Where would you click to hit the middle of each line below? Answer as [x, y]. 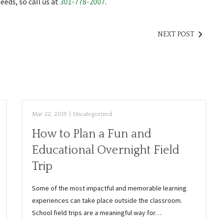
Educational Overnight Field [106, 150]
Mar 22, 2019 [50, 114]
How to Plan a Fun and [92, 134]
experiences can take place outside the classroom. [107, 200]
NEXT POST [176, 34]
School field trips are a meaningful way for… [97, 213]
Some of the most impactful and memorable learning [110, 188]
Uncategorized [93, 114]
